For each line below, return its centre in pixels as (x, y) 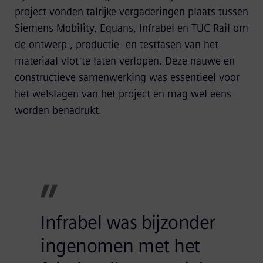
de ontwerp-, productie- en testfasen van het (116, 45)
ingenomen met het (120, 246)
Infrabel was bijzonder (128, 222)
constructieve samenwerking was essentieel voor (127, 77)
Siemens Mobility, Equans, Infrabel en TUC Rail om (131, 28)
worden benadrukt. (58, 110)
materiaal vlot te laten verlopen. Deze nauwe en (124, 61)
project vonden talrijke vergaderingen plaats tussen (131, 12)
